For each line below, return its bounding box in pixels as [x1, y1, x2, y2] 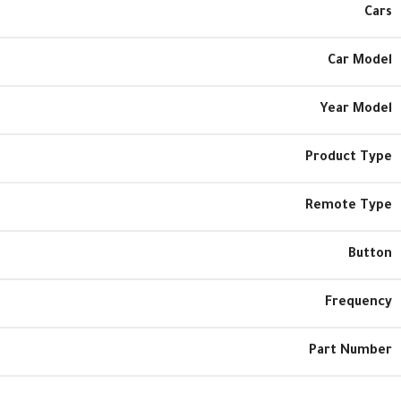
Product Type [305, 150, 392, 166]
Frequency [325, 295, 392, 311]
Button [348, 247, 392, 262]
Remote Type [305, 199, 392, 214]
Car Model [328, 54, 392, 69]
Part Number [309, 344, 392, 359]
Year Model [320, 102, 392, 117]
